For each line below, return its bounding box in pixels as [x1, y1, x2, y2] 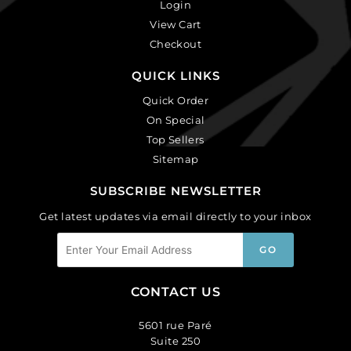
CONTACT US [130, 284, 221, 300]
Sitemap [152, 152, 199, 165]
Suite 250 [150, 335, 201, 348]
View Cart [150, 17, 201, 31]
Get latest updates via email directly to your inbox [39, 209, 312, 223]
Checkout [149, 37, 202, 50]
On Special [146, 113, 205, 126]
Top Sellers [147, 132, 204, 146]
